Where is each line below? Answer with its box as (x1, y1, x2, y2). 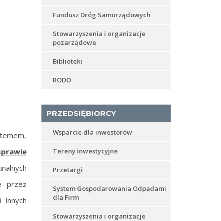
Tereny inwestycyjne (52, 147, 118, 155)
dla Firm (52, 193, 79, 202)
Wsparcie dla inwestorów (52, 128, 132, 137)
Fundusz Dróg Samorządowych (52, 10, 150, 19)
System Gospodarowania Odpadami (52, 184, 166, 193)
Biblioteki (52, 57, 82, 66)
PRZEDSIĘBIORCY (46, 109, 116, 118)
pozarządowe (52, 38, 96, 47)
